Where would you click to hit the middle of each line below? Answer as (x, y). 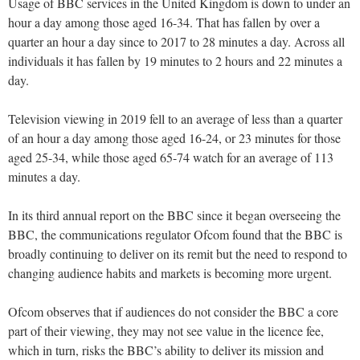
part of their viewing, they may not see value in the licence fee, (166, 331)
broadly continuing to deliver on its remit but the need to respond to (178, 254)
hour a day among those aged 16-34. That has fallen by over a (164, 22)
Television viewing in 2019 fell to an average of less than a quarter (175, 119)
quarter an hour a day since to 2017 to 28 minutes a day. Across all (176, 42)
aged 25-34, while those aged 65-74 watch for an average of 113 (171, 157)
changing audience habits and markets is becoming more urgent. (170, 273)
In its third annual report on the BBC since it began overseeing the (174, 215)
